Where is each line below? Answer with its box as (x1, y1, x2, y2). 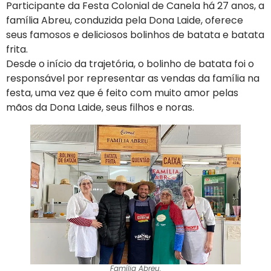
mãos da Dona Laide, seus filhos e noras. (6, 100, 194, 115)
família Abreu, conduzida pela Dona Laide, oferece (6, 13, 243, 28)
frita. (6, 42, 28, 57)
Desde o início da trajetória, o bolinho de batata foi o (6, 57, 254, 71)
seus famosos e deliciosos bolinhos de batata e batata (6, 28, 264, 42)
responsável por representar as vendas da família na (6, 71, 260, 86)
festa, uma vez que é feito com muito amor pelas (6, 86, 238, 100)
